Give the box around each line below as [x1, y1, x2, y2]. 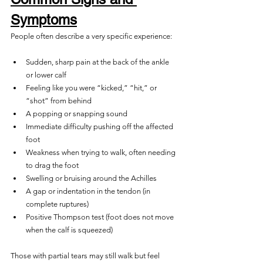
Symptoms [11, 12, 77, 28]
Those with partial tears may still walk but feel [11, 251, 161, 260]
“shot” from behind [26, 96, 92, 105]
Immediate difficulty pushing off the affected [26, 122, 175, 131]
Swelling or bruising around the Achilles [26, 174, 157, 183]
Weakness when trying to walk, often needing [26, 148, 177, 157]
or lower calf [26, 70, 66, 79]
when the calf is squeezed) [26, 225, 113, 234]
